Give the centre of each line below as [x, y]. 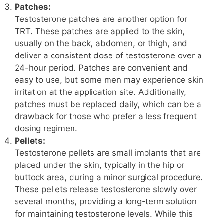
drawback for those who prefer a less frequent [106, 117]
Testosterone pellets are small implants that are [108, 153]
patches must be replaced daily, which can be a [108, 104]
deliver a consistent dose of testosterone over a [108, 56]
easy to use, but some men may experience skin [109, 80]
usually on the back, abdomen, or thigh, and [101, 44]
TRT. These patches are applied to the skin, [100, 31]
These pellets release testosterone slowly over [106, 190]
